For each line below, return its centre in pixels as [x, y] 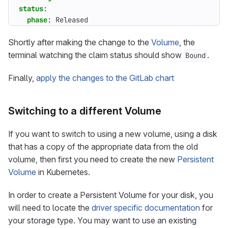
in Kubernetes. [63, 172]
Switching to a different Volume [85, 111]
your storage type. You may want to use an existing [102, 220]
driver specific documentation [146, 208]
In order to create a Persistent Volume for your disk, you [111, 195]
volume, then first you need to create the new [93, 159]
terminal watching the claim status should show [96, 55]
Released [72, 20]
